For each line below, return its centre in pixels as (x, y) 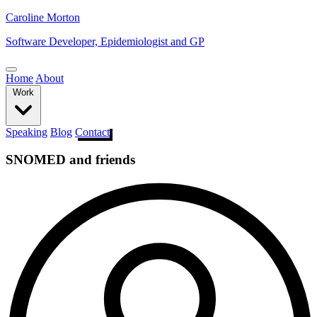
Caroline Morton (43, 17)
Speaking (27, 132)
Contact (92, 132)
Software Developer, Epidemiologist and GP (105, 41)
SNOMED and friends (70, 159)
